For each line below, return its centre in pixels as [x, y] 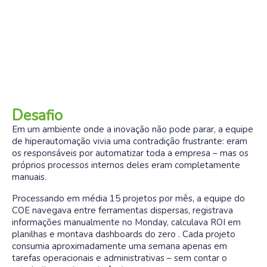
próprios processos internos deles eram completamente [126, 165]
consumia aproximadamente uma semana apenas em [119, 246]
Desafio [37, 116]
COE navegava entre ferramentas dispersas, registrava [122, 210]
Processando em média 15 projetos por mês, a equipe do [128, 198]
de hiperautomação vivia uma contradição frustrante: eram [130, 141]
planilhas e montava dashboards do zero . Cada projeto [124, 234]
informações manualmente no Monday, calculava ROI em [126, 222]
